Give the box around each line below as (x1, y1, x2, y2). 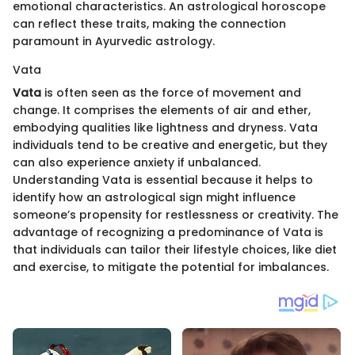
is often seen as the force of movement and (41, 85, 301, 101)
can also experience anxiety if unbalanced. (13, 155, 261, 171)
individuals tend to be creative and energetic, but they (13, 137, 327, 154)
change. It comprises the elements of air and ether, (13, 102, 311, 119)
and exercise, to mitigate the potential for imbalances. (13, 259, 329, 276)
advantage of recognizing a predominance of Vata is (13, 224, 323, 241)
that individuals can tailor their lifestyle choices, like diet (13, 242, 337, 258)
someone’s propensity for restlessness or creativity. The (13, 207, 338, 223)
